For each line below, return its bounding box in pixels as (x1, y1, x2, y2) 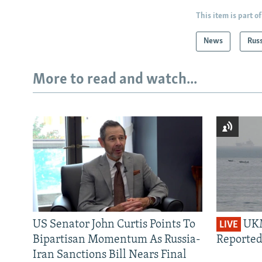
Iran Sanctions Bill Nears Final (33, 249, 187, 261)
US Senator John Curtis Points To (33, 218, 195, 230)
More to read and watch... (33, 72, 197, 88)
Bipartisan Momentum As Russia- (33, 233, 201, 246)
